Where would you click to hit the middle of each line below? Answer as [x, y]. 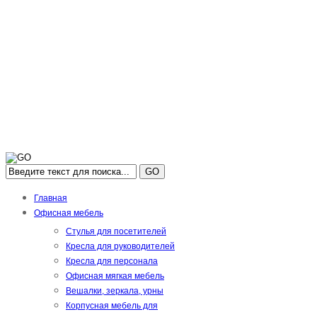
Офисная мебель [69, 213]
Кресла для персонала [112, 261]
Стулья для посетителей [116, 232]
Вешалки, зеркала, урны [115, 291]
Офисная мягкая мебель [115, 276]
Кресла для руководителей [120, 247]
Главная [51, 198]
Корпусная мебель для [112, 306]
